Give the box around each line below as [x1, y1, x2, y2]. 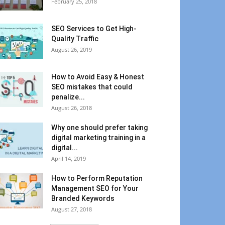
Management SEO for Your [51, 184, 139, 192]
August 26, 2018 [51, 104, 92, 111]
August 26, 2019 [51, 46, 92, 53]
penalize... [51, 93, 85, 101]
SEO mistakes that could [51, 83, 133, 91]
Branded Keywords [51, 194, 115, 202]
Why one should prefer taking [51, 124, 148, 132]
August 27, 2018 [51, 205, 92, 213]
